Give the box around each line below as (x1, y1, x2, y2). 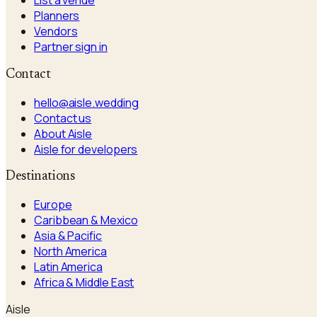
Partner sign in (34, 39, 108, 55)
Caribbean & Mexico (34, 212, 138, 229)
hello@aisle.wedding (34, 94, 139, 110)
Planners (34, 8, 80, 24)
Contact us (34, 110, 92, 126)
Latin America (34, 259, 103, 275)
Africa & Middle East (34, 275, 134, 291)
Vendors (34, 23, 78, 40)
